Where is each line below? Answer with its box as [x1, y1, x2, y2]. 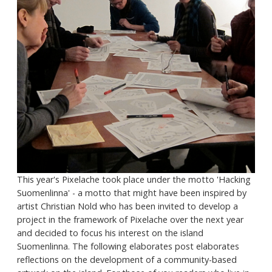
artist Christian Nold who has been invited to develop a [17, 200, 238, 212]
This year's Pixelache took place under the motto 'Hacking [17, 174, 251, 186]
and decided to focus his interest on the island [17, 227, 203, 239]
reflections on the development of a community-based [17, 254, 237, 266]
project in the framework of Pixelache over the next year [17, 214, 243, 226]
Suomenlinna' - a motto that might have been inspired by [17, 187, 246, 199]
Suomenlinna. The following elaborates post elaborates [17, 240, 239, 253]
